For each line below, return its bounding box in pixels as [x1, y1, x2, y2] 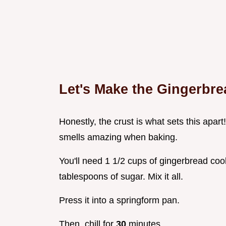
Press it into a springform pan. [59, 195, 180, 206]
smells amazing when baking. [59, 132, 178, 143]
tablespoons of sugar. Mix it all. [59, 172, 183, 182]
